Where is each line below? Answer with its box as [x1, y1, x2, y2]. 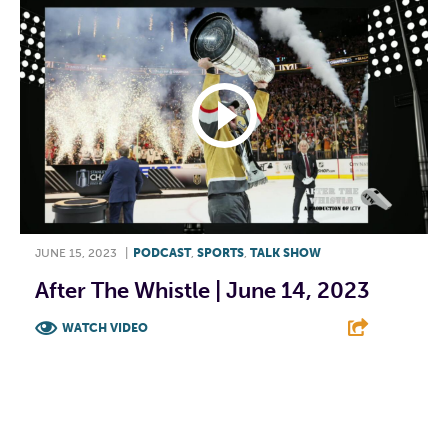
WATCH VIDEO [62, 320, 148, 335]
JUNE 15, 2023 [35, 245, 117, 260]
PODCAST [133, 245, 191, 260]
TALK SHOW [250, 245, 321, 260]
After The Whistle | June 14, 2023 [35, 276, 370, 304]
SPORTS [197, 245, 244, 260]
